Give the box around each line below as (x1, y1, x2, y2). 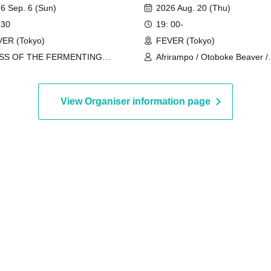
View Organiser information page (60, 96, 211, 106)
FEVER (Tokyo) (156, 35, 215, 45)
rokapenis (156, 79, 194, 90)
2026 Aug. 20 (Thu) (156, 2, 230, 13)
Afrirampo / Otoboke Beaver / (156, 51, 268, 62)
